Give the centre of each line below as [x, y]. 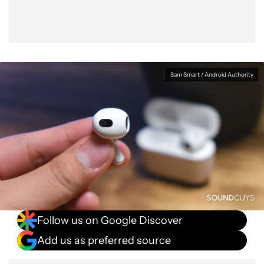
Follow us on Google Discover [110, 220]
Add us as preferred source [104, 240]
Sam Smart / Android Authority [212, 75]
